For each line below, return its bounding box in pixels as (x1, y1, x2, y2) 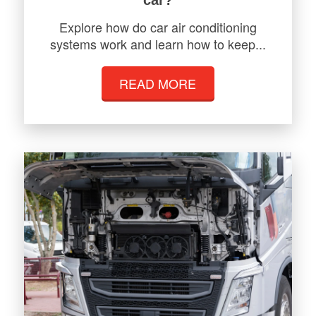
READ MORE (119, 73, 197, 92)
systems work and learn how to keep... (49, 34, 266, 53)
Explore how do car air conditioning (59, 17, 257, 36)
